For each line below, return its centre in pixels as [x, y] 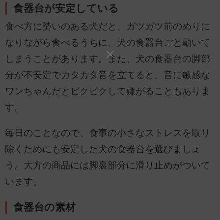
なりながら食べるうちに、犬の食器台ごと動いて [108, 42]
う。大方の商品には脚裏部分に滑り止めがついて [108, 165]
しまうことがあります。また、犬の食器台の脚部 [108, 58]
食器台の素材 [45, 207]
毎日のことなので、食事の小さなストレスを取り [108, 133]
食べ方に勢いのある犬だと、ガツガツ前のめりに [108, 26]
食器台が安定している [66, 8]
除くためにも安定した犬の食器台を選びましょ [103, 149]
